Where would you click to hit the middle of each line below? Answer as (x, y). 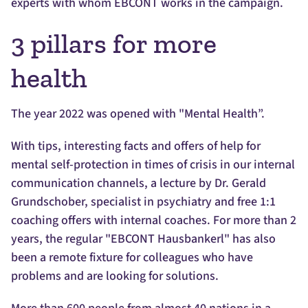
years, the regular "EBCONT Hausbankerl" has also (143, 239)
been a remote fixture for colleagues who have (132, 258)
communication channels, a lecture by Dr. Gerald (139, 184)
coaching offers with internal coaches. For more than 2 (154, 221)
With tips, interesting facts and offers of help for (136, 146)
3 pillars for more (114, 44)
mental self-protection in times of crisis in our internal (153, 165)
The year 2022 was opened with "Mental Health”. (138, 114)
